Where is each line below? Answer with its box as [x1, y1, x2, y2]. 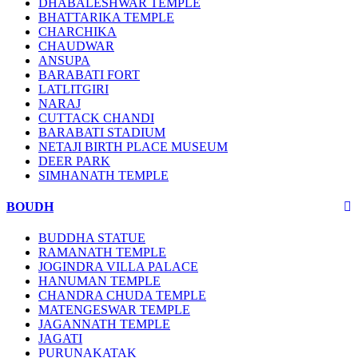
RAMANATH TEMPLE [38, 245, 166, 260]
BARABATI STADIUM [38, 125, 165, 139]
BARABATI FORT [38, 67, 140, 82]
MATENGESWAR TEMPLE [38, 303, 190, 317]
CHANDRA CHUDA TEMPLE [38, 288, 206, 303]
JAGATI [38, 332, 82, 346]
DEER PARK [38, 153, 110, 168]
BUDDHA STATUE [38, 231, 145, 245]
